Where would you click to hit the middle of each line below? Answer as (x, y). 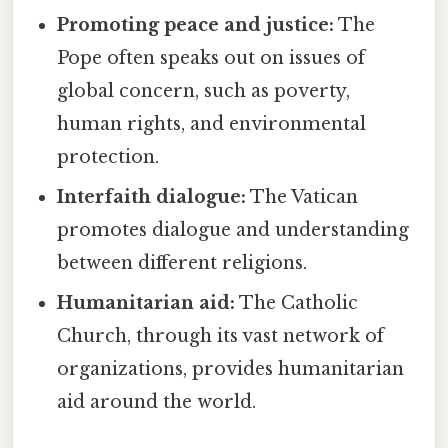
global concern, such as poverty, (204, 91)
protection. (108, 157)
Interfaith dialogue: (152, 197)
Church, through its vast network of (221, 336)
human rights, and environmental (212, 124)
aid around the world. (157, 402)
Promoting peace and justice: (196, 25)
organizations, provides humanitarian (231, 369)
